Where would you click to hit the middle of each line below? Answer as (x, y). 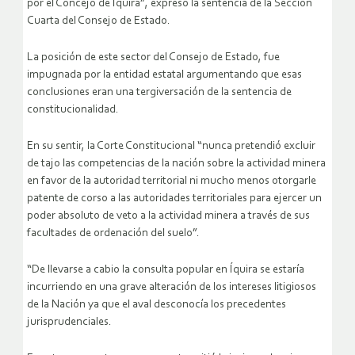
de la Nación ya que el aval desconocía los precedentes (157, 304)
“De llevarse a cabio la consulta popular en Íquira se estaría (166, 269)
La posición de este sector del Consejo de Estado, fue (153, 57)
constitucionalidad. (73, 109)
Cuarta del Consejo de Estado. (99, 21)
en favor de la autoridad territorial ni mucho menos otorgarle (172, 181)
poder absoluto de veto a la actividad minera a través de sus (168, 216)
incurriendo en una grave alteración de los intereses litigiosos (172, 287)
